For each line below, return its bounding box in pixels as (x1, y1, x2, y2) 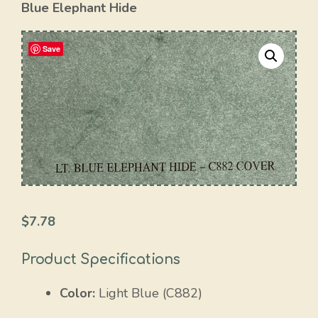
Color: (60, 285, 95, 302)
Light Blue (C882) (95, 285, 202, 302)
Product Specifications (21, 252, 180, 268)
